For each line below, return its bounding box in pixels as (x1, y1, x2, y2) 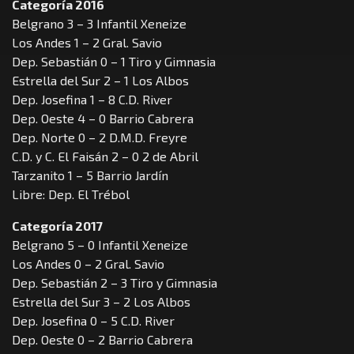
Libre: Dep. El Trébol (12, 186, 130, 202)
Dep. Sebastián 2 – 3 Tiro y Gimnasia (12, 275, 217, 291)
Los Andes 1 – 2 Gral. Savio (12, 35, 162, 51)
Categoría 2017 (12, 218, 103, 234)
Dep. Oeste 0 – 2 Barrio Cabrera (12, 332, 193, 348)
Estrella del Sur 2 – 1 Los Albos (12, 73, 189, 88)
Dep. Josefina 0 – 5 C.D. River (12, 313, 175, 329)
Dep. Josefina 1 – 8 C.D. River (12, 92, 172, 107)
